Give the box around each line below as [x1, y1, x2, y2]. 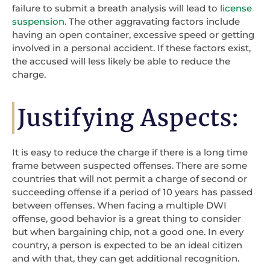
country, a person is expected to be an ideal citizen [12, 239, 242, 251]
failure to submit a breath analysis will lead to [12, 2, 220, 14]
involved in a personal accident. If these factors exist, [12, 42, 251, 54]
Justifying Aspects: [17, 104, 239, 133]
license [220, 2, 252, 14]
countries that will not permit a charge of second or [12, 173, 247, 185]
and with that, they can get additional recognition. [12, 253, 239, 265]
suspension [12, 15, 64, 27]
